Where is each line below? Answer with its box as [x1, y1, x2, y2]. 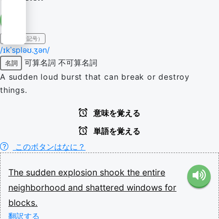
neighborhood [8, 182, 68, 193]
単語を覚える [91, 127, 140, 135]
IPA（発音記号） [2, 35, 43, 42]
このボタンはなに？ [13, 142, 86, 152]
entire [142, 167, 165, 177]
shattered [86, 182, 127, 193]
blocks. [8, 197, 38, 208]
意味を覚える [91, 109, 140, 117]
